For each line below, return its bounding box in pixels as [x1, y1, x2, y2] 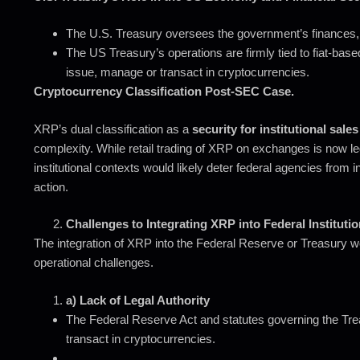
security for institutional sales [192, 121, 358, 136]
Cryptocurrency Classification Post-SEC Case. [34, 84, 294, 98]
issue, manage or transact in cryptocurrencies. [66, 65, 309, 79]
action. [34, 179, 68, 194]
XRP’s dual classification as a [34, 121, 192, 136]
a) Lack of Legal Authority [66, 292, 210, 307]
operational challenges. [34, 256, 153, 269]
